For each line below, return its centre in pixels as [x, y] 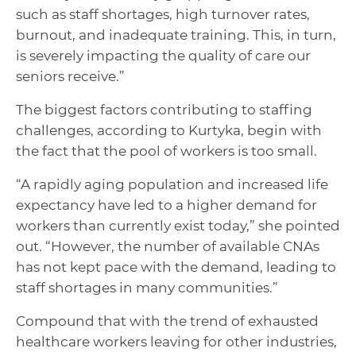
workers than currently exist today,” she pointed [178, 225]
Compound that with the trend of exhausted [167, 321]
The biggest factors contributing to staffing [164, 109]
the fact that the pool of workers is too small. [166, 151]
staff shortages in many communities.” [147, 287]
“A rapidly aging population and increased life [172, 184]
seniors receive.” [70, 76]
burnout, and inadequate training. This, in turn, [176, 35]
